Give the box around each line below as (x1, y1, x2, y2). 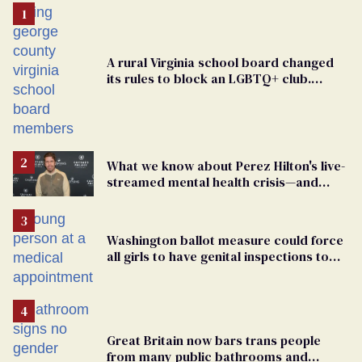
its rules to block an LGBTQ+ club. (107, 69, 311, 87)
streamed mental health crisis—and (107, 173, 318, 191)
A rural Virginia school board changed (107, 53, 334, 71)
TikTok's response (107, 189, 217, 207)
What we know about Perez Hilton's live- (107, 157, 345, 175)
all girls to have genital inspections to (107, 247, 329, 266)
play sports (107, 263, 174, 282)
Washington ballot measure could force (107, 231, 343, 250)
